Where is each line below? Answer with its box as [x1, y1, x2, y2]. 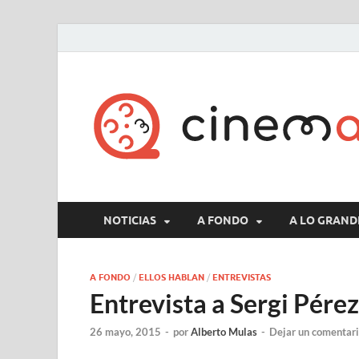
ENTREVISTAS [212, 272, 271, 283]
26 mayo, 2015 [90, 325, 161, 339]
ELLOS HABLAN [139, 272, 204, 283]
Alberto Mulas [191, 325, 257, 339]
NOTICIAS [103, 213, 156, 227]
